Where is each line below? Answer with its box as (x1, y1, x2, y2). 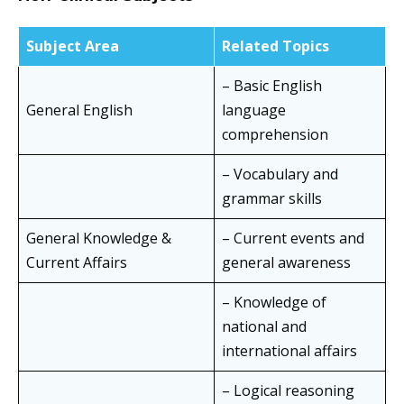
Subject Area (26, 36, 119, 57)
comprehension (222, 124, 328, 145)
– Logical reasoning (222, 381, 354, 401)
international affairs (222, 341, 357, 362)
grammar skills (222, 188, 322, 209)
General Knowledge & (26, 228, 171, 249)
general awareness (222, 252, 351, 273)
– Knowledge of (222, 292, 326, 313)
